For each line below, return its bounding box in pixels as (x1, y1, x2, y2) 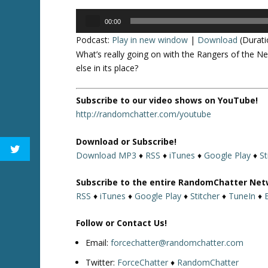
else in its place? (76, 62, 139, 74)
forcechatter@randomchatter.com (111, 237, 244, 249)
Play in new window (112, 33, 188, 45)
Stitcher (190, 190, 220, 202)
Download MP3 (76, 149, 137, 161)
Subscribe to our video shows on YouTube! (76, 95, 258, 106)
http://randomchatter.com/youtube (76, 108, 212, 120)
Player (75, 23, 100, 35)
